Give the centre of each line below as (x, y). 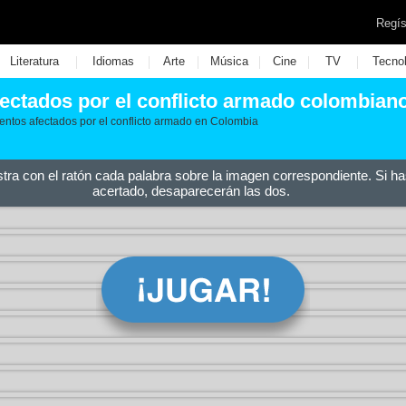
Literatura (34, 61)
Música (229, 61)
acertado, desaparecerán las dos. (191, 191)
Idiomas (113, 61)
